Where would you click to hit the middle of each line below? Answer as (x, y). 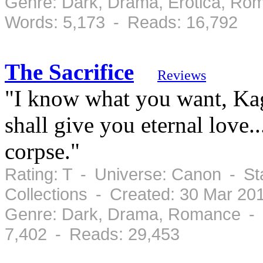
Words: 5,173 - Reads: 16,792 (121, 22)
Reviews (182, 75)
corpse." (42, 151)
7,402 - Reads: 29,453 (92, 234)
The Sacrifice (69, 72)
